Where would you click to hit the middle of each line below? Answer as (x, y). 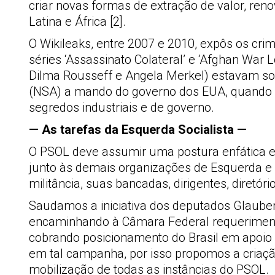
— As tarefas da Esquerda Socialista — (138, 130)
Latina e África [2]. (77, 21)
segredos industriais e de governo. (122, 107)
